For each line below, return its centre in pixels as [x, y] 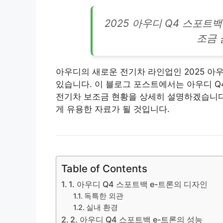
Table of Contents [104, 169]
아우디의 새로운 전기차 [102, 72]
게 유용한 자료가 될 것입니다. [113, 109]
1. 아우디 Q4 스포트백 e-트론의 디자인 [138, 184]
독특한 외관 [104, 196]
